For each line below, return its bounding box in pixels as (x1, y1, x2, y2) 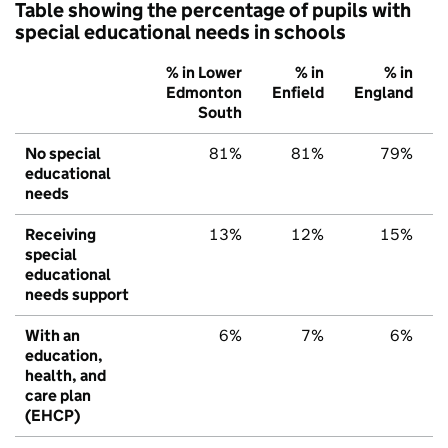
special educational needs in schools (15, 19, 346, 44)
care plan (25, 385, 91, 405)
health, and (25, 365, 106, 385)
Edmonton (166, 82, 242, 102)
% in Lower (166, 62, 242, 82)
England (354, 82, 413, 102)
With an (25, 325, 80, 345)
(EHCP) (25, 405, 80, 425)
